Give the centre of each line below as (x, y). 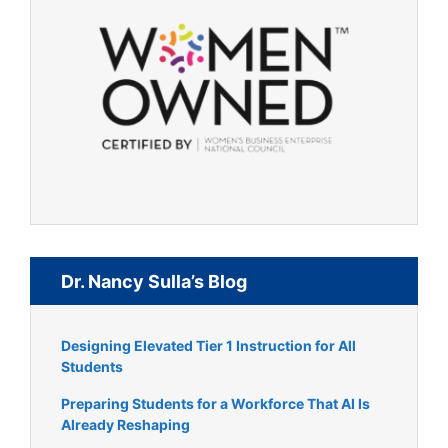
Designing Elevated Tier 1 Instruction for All (208, 345)
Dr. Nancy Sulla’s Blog (154, 281)
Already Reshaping (125, 424)
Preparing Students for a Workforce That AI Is (215, 403)
